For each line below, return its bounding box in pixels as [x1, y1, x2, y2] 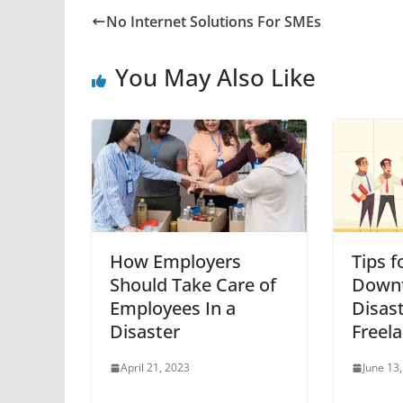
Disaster [110, 319, 180, 345]
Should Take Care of [110, 273, 276, 298]
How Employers [110, 249, 241, 274]
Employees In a [110, 296, 236, 321]
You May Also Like [115, 60, 316, 94]
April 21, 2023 [121, 360, 190, 376]
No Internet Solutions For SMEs [106, 11, 321, 31]
